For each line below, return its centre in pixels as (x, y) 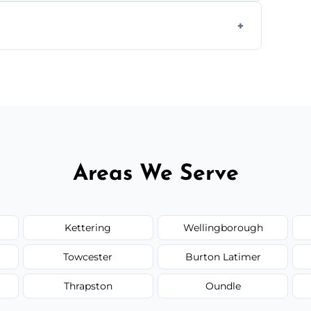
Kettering (88, 227)
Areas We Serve (155, 174)
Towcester (88, 257)
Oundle (223, 286)
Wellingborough (223, 227)
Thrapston (88, 286)
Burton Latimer (223, 257)
